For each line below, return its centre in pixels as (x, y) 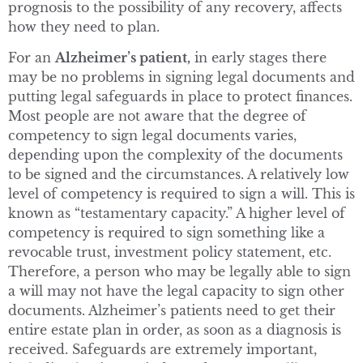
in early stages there (258, 58)
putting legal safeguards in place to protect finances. (180, 97)
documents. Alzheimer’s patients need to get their (172, 311)
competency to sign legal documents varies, (152, 136)
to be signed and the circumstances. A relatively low (179, 175)
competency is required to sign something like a (167, 233)
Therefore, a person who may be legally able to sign (179, 272)
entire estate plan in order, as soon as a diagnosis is (175, 330)
